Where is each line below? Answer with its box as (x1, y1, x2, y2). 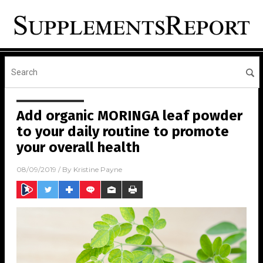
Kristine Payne (73, 165, 122, 174)
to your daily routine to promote (16, 123, 229, 140)
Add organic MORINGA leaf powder (16, 107, 242, 124)
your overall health (16, 139, 140, 156)
